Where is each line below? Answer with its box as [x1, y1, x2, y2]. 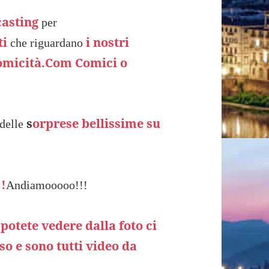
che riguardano [10, 35, 83, 49]
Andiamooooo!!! [6, 178, 88, 192]
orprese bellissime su [32, 115, 161, 132]
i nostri [86, 34, 130, 50]
